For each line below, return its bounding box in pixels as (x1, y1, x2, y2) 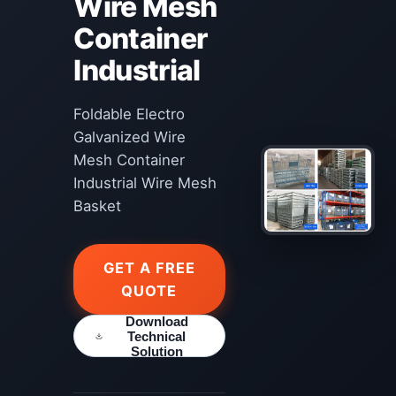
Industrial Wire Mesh (73, 174, 217, 192)
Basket (73, 197, 122, 215)
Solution (130, 343, 183, 359)
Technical (127, 328, 187, 344)
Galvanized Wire (73, 128, 187, 146)
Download (125, 313, 188, 329)
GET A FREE (103, 259, 195, 277)
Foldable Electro (73, 105, 186, 123)
